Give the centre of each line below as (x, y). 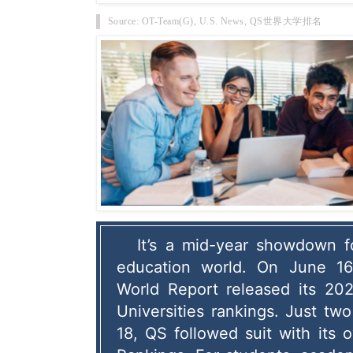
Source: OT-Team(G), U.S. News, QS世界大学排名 (215, 22)
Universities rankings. (198, 312)
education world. (182, 268)
